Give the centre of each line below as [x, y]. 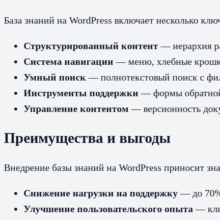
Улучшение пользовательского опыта [108, 209]
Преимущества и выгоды [87, 138]
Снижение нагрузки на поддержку [101, 193]
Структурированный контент [91, 45]
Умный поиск [55, 77]
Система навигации [69, 61]
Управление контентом [76, 108]
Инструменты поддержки [81, 93]
